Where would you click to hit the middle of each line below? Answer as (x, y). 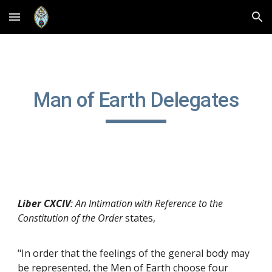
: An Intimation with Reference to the (147, 203)
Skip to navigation (224, 22)
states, (141, 218)
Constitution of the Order (70, 218)
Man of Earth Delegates (136, 100)
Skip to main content (53, 22)
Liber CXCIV (44, 203)
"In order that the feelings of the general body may (134, 253)
